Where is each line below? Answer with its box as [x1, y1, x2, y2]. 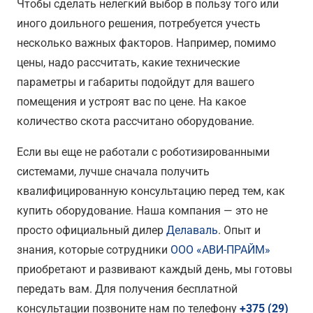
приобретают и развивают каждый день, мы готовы [17, 262, 292, 276]
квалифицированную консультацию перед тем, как [17, 184, 285, 198]
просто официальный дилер [17, 223, 166, 237]
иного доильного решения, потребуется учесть [17, 16, 261, 30]
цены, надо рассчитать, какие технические [17, 55, 240, 69]
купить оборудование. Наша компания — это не [17, 203, 268, 217]
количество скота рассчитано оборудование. [17, 114, 254, 128]
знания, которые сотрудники [17, 242, 170, 256]
